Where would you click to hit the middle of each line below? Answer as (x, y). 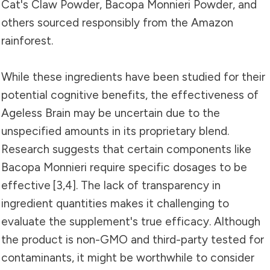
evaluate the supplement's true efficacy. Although (131, 221)
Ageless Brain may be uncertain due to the (111, 113)
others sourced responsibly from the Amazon (117, 22)
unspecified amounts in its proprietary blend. (115, 131)
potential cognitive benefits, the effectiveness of (130, 95)
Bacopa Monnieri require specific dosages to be (124, 167)
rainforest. (27, 40)
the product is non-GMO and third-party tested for (133, 239)
